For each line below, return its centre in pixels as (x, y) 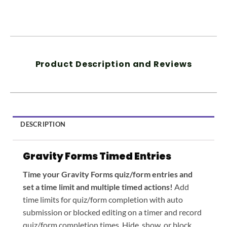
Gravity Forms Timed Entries (97, 157)
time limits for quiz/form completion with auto (103, 200)
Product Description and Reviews (113, 64)
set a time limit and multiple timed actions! (98, 187)
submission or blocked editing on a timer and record (112, 212)
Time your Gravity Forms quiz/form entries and (108, 174)
